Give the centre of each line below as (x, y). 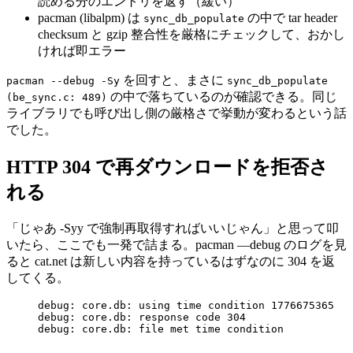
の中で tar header (291, 18)
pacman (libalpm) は (91, 18)
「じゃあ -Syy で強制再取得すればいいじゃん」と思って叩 (173, 228)
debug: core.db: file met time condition (161, 329)
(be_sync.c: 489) (57, 98)
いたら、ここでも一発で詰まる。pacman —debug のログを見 (176, 244)
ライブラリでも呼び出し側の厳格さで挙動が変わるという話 (176, 113)
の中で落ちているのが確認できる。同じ (222, 97)
